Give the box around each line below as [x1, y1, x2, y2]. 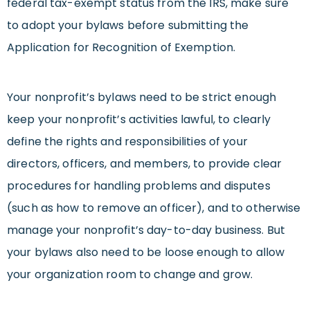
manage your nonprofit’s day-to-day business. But [7, 222, 285, 239]
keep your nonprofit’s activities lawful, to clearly [7, 111, 271, 128]
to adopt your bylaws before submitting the [7, 17, 249, 34]
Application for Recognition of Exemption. [7, 39, 236, 56]
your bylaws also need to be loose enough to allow [7, 244, 285, 261]
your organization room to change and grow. [7, 266, 253, 283]
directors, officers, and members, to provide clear [7, 156, 282, 172]
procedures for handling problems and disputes [7, 178, 271, 194]
